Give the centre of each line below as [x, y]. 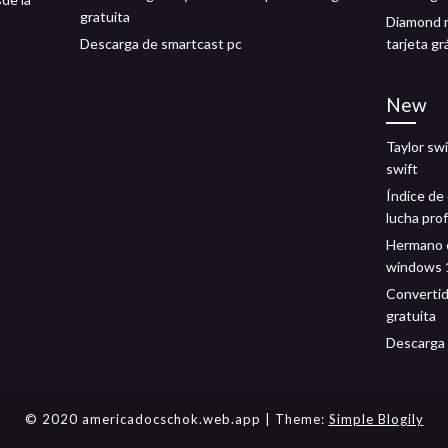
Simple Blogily [376, 418]
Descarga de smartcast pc [161, 43]
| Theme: [296, 418]
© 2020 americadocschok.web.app [144, 418]
